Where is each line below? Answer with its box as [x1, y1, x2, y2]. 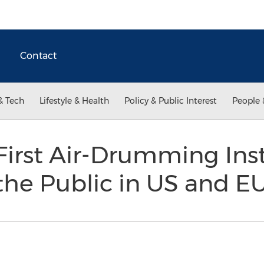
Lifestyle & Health [39, 95, 109, 106]
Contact [20, 50, 57, 61]
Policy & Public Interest [124, 95, 217, 106]
